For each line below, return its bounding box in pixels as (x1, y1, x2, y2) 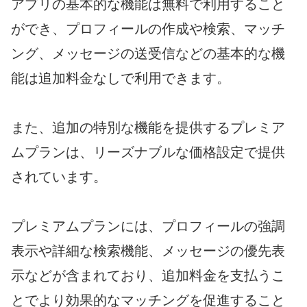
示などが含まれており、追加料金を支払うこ (11, 268, 285, 284)
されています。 (11, 169, 107, 185)
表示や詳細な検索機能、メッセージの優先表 (11, 243, 285, 259)
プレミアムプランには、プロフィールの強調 (11, 219, 285, 234)
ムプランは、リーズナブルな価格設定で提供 (11, 145, 285, 160)
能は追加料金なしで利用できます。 (11, 71, 230, 86)
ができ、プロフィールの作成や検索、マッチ (11, 21, 285, 37)
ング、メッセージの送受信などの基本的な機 (11, 46, 285, 62)
